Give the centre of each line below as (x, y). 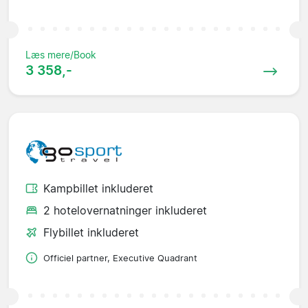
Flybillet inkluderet (91, 232)
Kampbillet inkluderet (98, 188)
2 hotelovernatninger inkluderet (125, 210)
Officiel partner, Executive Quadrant (120, 258)
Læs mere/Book (61, 55)
